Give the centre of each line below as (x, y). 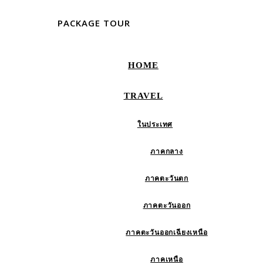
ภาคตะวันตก (167, 178)
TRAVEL (143, 96)
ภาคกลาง (167, 151)
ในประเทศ (155, 124)
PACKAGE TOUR (94, 23)
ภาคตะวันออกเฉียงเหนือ (167, 232)
